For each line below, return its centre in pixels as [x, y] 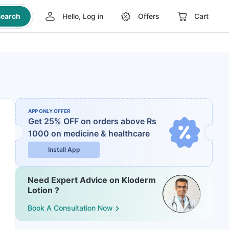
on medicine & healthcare [100, 133]
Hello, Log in [83, 16]
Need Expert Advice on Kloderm [92, 180]
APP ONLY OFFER [49, 111]
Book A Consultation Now [70, 208]
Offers [148, 16]
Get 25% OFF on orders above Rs [92, 121]
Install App [64, 150]
